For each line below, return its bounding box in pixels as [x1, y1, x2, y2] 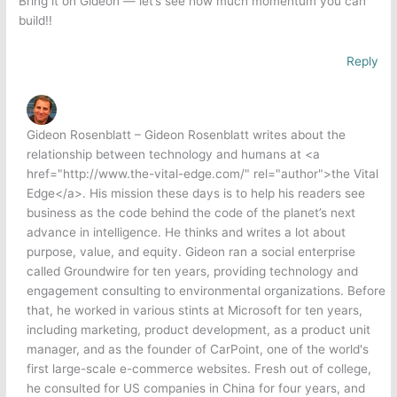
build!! [19, 12, 53, 27]
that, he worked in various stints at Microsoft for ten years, [27, 303, 363, 318]
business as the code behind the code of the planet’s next [27, 206, 356, 221]
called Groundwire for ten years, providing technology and [27, 264, 359, 279]
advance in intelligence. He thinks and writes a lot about [27, 225, 346, 240]
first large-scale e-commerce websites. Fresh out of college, [27, 362, 372, 377]
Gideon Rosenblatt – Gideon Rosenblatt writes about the [27, 128, 346, 143]
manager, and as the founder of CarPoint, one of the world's [27, 342, 370, 357]
